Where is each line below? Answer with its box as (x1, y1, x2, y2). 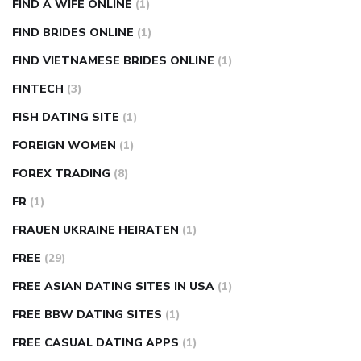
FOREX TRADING (12, 166, 110, 182)
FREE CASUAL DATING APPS (12, 335, 179, 351)
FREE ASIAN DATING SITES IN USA (12, 279, 214, 295)
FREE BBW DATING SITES (12, 307, 162, 323)
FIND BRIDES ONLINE (12, 25, 134, 41)
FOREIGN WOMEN (12, 138, 116, 154)
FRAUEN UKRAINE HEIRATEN (12, 222, 179, 239)
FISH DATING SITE (12, 110, 119, 126)
